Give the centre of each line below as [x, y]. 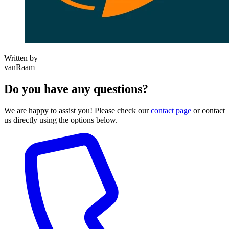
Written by [21, 58]
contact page [171, 110]
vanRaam [19, 67]
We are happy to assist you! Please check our [77, 110]
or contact [208, 110]
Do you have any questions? [76, 89]
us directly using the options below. [61, 120]
